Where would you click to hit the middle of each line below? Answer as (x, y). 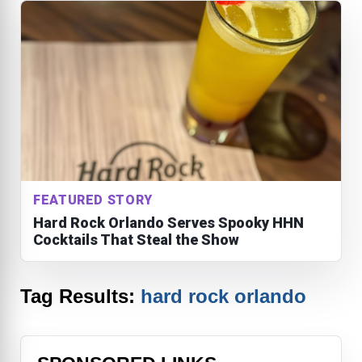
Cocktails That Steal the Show (136, 239)
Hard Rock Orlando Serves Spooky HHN (168, 222)
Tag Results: (80, 296)
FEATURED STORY (93, 200)
